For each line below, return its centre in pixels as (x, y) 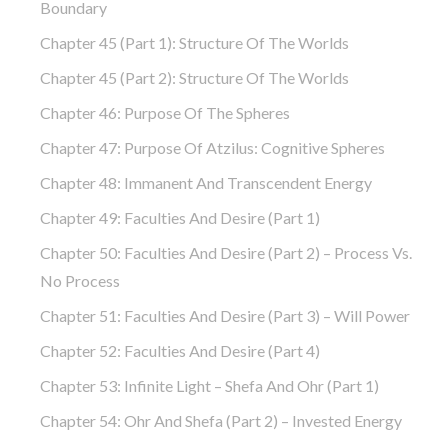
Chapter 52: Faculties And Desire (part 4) (180, 350)
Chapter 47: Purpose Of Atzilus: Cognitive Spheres (212, 147)
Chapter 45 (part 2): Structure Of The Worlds (194, 77)
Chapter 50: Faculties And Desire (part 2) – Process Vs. (226, 252)
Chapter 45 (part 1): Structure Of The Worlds (194, 42)
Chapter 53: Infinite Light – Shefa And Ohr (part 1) (209, 385)
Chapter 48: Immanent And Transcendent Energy (206, 182)
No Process (80, 280)
